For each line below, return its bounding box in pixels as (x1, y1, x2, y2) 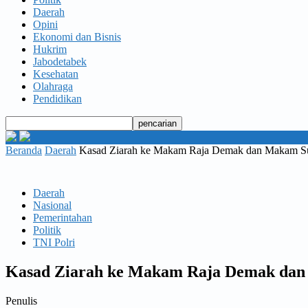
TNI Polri (33, 236, 75, 248)
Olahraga (33, 80, 73, 92)
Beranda (5, 144, 42, 156)
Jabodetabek (33, 56, 87, 67)
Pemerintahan (33, 212, 92, 223)
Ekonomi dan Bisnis (33, 31, 121, 43)
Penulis (5, 294, 37, 307)
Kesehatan (33, 68, 78, 80)
